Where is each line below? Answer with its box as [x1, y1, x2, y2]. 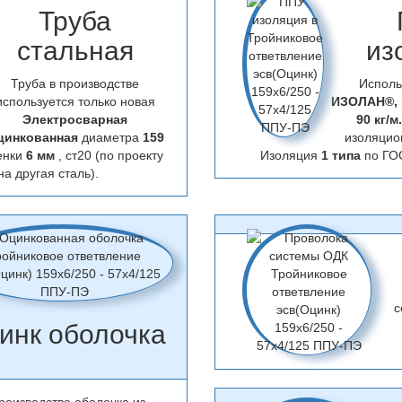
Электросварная [22, 112, 128, 127]
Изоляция [260, 148, 321, 162]
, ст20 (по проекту [54, 148, 163, 162]
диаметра [81, 130, 143, 144]
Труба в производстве [11, 76, 140, 91]
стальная [16, 36, 134, 66]
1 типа [321, 148, 364, 162]
